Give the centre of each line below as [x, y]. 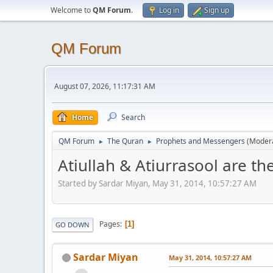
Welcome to [72, 10]
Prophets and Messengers [200, 141]
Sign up [217, 10]
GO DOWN [73, 224]
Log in [169, 10]
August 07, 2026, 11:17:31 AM [105, 86]
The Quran [125, 141]
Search [133, 117]
